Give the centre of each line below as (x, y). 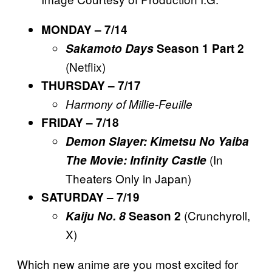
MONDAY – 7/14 (84, 29)
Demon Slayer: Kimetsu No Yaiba (157, 141)
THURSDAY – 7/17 (91, 85)
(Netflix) (86, 66)
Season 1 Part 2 (199, 48)
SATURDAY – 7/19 (90, 197)
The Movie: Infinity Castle (136, 160)
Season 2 (153, 216)
